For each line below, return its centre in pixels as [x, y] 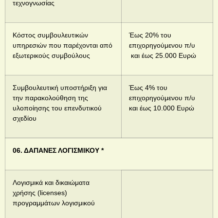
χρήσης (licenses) [40, 193]
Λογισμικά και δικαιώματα [51, 183]
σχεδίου [25, 118]
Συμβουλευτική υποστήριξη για [60, 88]
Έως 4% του [148, 88]
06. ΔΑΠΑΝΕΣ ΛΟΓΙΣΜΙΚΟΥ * [58, 151]
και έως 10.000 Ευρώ [162, 108]
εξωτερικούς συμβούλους [51, 56]
